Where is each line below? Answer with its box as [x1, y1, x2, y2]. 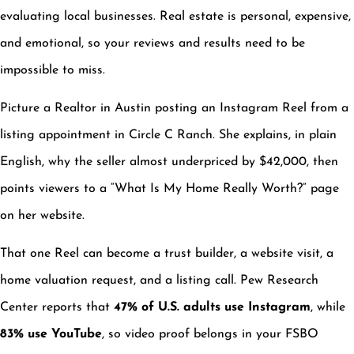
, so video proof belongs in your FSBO [102, 328, 318, 341]
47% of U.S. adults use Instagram [114, 301, 311, 314]
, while [311, 301, 345, 314]
